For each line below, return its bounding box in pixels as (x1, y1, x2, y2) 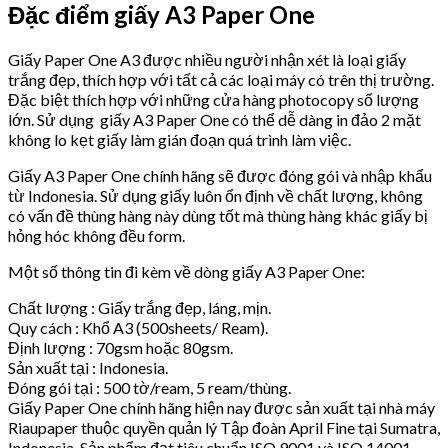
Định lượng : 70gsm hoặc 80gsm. (8, 337, 233, 357)
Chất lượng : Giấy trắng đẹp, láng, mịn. (8, 297, 271, 317)
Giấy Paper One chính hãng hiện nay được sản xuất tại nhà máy (8, 397, 435, 417)
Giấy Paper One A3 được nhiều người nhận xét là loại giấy (8, 49, 406, 69)
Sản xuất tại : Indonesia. (8, 357, 168, 377)
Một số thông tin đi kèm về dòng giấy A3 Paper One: (8, 261, 365, 281)
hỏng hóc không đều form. (8, 225, 185, 245)
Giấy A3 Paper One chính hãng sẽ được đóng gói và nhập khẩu (8, 165, 432, 185)
